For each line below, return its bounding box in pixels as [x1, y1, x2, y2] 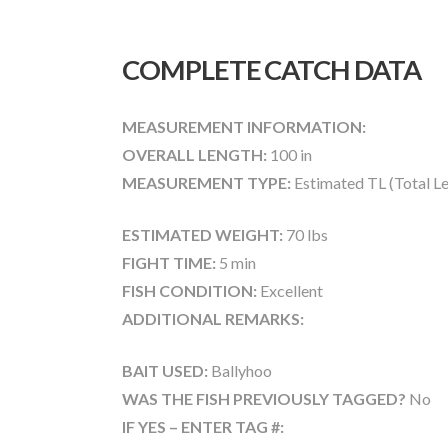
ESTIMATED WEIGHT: [122, 225, 283, 245]
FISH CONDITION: [122, 281, 257, 301]
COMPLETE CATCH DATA [122, 53, 421, 87]
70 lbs [283, 225, 328, 245]
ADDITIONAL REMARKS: [122, 309, 304, 329]
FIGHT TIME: [122, 253, 216, 273]
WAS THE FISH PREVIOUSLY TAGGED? [122, 389, 409, 409]
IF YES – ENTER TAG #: [122, 417, 284, 437]
